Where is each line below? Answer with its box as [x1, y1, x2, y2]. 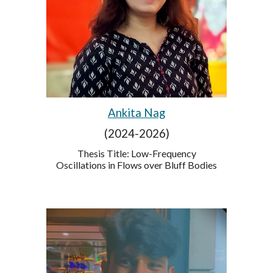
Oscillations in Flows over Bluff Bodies [56, 159, 217, 171]
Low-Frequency [130, 147, 196, 160]
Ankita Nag [108, 106, 165, 120]
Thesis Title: [77, 147, 131, 160]
